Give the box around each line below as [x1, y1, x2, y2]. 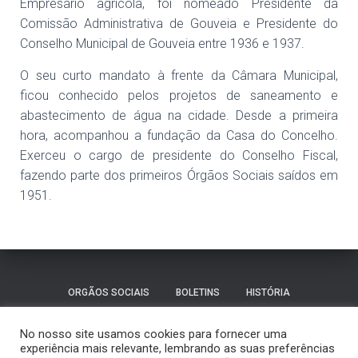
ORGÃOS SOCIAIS [68, 287, 149, 298]
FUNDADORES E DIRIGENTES [74, 326, 201, 337]
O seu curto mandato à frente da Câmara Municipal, [20, 68, 338, 83]
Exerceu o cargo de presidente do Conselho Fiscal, [20, 148, 338, 163]
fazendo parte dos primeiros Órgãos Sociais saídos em [20, 168, 338, 183]
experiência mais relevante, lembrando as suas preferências [20, 341, 335, 356]
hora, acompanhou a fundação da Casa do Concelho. [20, 128, 338, 143]
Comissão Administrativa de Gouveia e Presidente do [20, 16, 338, 31]
